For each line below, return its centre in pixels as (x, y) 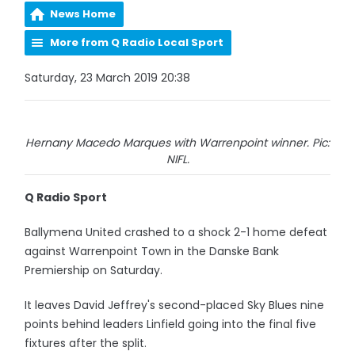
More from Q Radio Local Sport (137, 42)
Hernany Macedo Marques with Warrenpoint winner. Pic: (177, 143)
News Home (83, 14)
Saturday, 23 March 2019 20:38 (108, 78)
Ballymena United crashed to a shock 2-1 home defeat (176, 232)
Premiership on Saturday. (94, 270)
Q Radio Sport (66, 197)
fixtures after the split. (86, 343)
